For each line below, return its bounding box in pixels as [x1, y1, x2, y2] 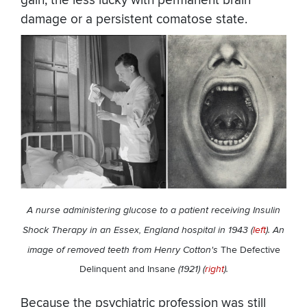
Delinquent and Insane [79, 262, 178, 275]
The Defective [220, 243, 280, 256]
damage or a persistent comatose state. [21, 11, 247, 27]
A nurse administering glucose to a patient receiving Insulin [27, 204, 280, 216]
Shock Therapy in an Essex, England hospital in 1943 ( [23, 223, 253, 236]
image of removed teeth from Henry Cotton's [27, 243, 221, 256]
